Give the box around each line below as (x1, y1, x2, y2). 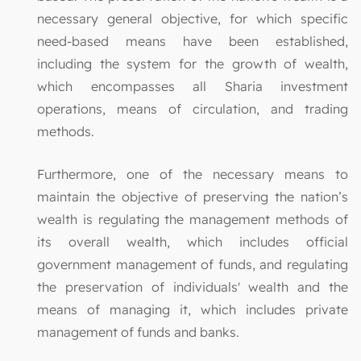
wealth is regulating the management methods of (37, 211, 348, 228)
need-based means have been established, (37, 33, 348, 50)
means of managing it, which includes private (37, 301, 348, 318)
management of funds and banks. (37, 324, 239, 341)
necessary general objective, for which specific (37, 10, 348, 27)
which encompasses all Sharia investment (37, 78, 348, 95)
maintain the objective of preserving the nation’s (37, 189, 348, 205)
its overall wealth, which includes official (37, 234, 348, 251)
